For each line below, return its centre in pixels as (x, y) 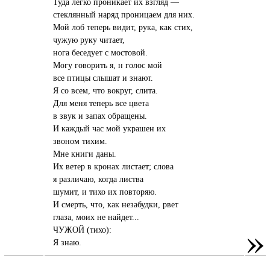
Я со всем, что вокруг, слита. (106, 90)
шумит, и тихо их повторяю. (105, 191)
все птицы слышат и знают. (103, 77)
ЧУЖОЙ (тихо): (83, 229)
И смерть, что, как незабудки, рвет (116, 204)
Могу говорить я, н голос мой (108, 65)
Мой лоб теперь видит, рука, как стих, (123, 27)
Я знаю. (67, 242)
